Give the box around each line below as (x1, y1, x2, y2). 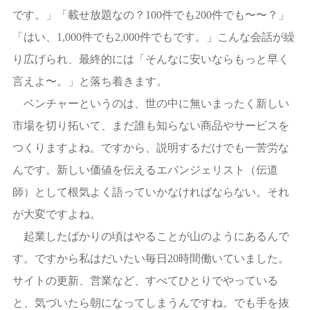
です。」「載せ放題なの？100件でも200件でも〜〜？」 (12, 8, 289, 21)
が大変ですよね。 (12, 208, 101, 220)
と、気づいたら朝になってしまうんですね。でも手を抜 (12, 296, 289, 309)
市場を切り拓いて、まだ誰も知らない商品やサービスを (12, 119, 289, 131)
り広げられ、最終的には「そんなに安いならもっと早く (12, 53, 289, 65)
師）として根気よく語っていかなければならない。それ (12, 185, 289, 198)
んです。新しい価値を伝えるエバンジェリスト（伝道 (12, 163, 278, 176)
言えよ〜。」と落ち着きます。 (12, 75, 167, 87)
